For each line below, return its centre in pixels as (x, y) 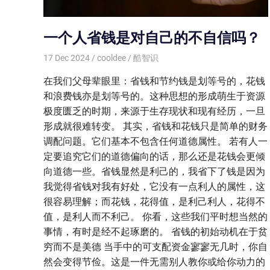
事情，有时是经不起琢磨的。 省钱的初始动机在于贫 (155, 231)
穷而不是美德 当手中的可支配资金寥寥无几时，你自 (155, 246)
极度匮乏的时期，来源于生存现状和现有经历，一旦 (154, 111)
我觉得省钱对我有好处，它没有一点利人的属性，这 (154, 186)
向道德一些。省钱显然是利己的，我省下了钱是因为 (154, 171)
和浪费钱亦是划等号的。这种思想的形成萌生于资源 (154, 96)
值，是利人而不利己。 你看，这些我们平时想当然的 (155, 216)
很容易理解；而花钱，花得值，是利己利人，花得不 (154, 201)
